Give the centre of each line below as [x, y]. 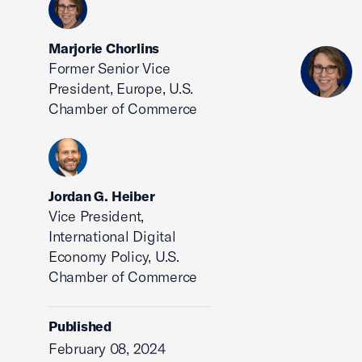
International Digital [112, 236]
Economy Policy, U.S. [114, 257]
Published [80, 326]
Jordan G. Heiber [102, 196]
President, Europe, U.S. [121, 88]
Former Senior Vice [109, 68]
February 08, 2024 [107, 349]
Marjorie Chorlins [104, 48]
